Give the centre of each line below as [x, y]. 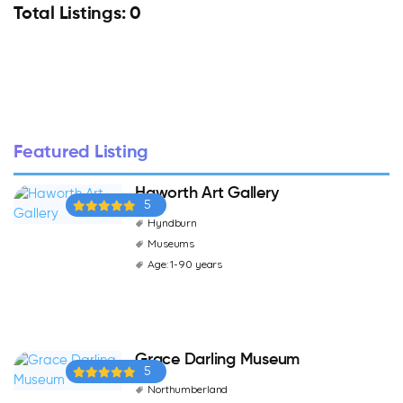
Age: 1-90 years [185, 264]
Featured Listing [81, 153]
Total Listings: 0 [77, 14]
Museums [171, 243]
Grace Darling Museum [218, 360]
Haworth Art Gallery [207, 193]
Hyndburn [173, 223]
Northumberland [188, 389]
